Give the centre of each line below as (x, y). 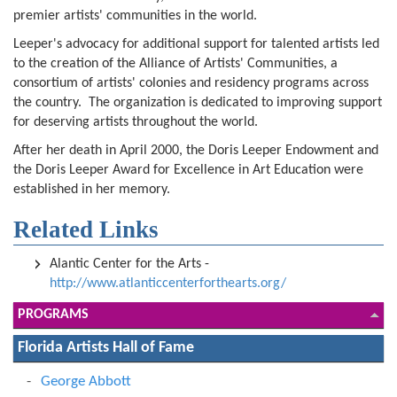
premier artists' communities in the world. (137, 16)
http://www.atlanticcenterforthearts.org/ (168, 284)
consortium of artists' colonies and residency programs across (191, 83)
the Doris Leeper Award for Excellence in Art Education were (188, 170)
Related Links (86, 230)
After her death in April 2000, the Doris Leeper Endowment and (196, 151)
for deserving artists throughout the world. (137, 122)
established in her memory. (93, 190)
